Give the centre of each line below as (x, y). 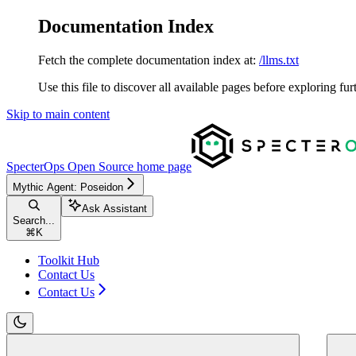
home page (163, 166)
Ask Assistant (114, 208)
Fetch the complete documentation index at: (147, 60)
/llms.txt (279, 60)
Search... (34, 220)
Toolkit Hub (69, 260)
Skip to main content (58, 114)
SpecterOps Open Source (70, 166)
